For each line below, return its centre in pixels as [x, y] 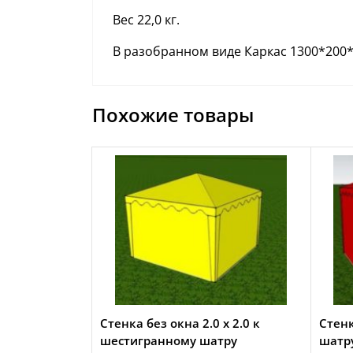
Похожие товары [173, 114]
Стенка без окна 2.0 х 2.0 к [180, 323]
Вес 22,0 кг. [146, 20]
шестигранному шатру [169, 341]
